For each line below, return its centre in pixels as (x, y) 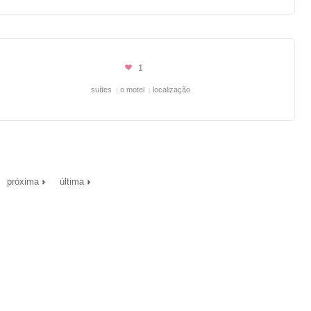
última (72, 182)
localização (171, 90)
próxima (23, 182)
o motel (132, 90)
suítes (101, 90)
